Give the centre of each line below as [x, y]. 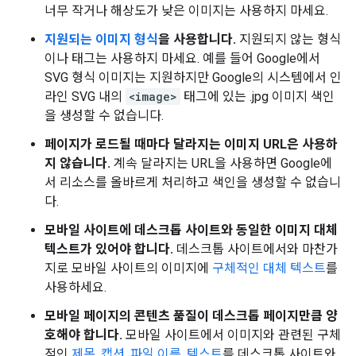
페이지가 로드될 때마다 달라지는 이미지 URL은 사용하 [191, 144]
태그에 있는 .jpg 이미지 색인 [257, 97]
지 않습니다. [77, 163]
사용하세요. [75, 287]
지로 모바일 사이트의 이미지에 [128, 268]
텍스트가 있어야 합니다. [110, 249]
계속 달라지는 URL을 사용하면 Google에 [221, 163]
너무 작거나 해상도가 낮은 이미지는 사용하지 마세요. [186, 11]
